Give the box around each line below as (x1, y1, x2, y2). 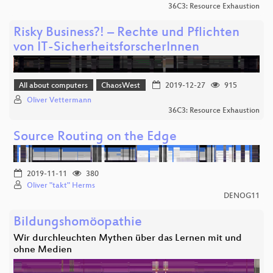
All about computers (19, 81, 88, 90)
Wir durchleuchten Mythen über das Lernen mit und (13, 233, 242, 245)
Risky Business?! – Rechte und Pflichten (13, 25, 239, 41)
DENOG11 (224, 192, 260, 201)
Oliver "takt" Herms (27, 182, 95, 191)
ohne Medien (13, 244, 72, 257)
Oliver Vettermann (27, 96, 91, 105)
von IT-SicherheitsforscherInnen (13, 40, 199, 55)
